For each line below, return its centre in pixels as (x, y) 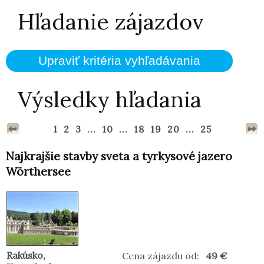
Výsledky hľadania (110, 99)
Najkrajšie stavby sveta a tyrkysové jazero (119, 156)
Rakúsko (25, 255)
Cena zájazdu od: (161, 256)
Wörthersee (38, 172)
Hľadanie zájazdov (111, 22)
